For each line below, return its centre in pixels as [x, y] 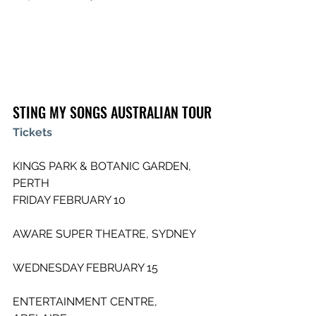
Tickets [32, 132]
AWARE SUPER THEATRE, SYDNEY [113, 234]
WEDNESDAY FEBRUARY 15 [85, 268]
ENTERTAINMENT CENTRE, [86, 302]
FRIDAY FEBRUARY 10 [69, 200]
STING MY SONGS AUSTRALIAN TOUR [112, 112]
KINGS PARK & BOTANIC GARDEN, [103, 166]
